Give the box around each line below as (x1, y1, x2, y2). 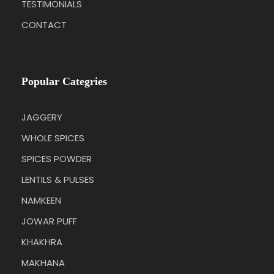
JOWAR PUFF (21, 214, 77, 228)
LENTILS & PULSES (21, 172, 94, 186)
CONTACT (21, 18, 67, 31)
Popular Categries (21, 75, 107, 87)
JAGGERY (21, 110, 62, 124)
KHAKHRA (21, 235, 62, 248)
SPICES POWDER (21, 152, 92, 165)
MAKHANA (21, 256, 65, 269)
